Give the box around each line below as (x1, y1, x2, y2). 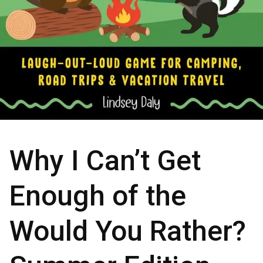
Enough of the (9, 178, 186, 213)
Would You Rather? (9, 214, 246, 248)
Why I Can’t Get (9, 143, 201, 177)
